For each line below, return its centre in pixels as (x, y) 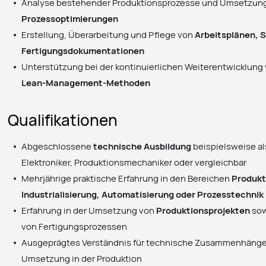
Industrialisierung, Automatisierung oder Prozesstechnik (143, 194)
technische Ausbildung (142, 146)
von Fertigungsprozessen (75, 226)
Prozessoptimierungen (70, 19)
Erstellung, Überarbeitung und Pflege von (108, 35)
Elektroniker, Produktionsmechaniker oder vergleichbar (134, 162)
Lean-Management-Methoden (86, 83)
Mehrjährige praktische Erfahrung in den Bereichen (127, 178)
